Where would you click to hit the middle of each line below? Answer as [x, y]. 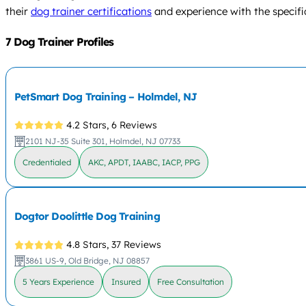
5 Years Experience [59, 281]
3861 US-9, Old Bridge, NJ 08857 [88, 261]
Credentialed [47, 162]
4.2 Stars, [88, 125]
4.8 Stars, [88, 244]
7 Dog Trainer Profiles [60, 42]
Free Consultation [191, 281]
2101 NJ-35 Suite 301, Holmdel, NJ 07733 [103, 141]
